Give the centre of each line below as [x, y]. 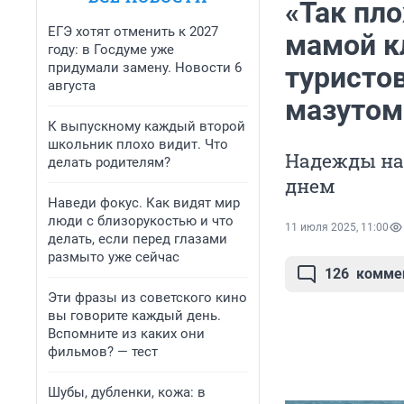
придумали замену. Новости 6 [145, 68]
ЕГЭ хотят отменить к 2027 [133, 32]
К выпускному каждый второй [147, 126]
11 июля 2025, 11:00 [337, 228]
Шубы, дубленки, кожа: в [127, 392]
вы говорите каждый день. [134, 316]
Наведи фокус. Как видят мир [144, 203]
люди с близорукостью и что [141, 221]
